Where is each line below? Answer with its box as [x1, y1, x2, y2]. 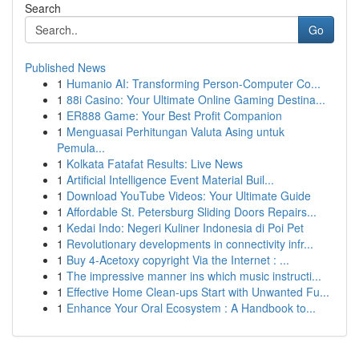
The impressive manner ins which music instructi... [67, 268, 321, 284]
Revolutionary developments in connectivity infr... [67, 236, 313, 252]
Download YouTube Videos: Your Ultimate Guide [67, 188, 311, 204]
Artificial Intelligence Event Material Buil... [67, 171, 274, 188]
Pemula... [57, 139, 105, 155]
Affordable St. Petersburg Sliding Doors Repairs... [67, 204, 317, 220]
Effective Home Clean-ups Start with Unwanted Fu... [67, 284, 329, 300]
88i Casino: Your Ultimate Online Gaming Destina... [67, 91, 325, 107]
